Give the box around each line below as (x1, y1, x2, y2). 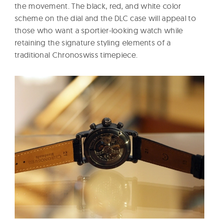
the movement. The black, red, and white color (15, 1, 181, 11)
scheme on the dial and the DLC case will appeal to (15, 13, 196, 23)
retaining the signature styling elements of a (15, 38, 171, 48)
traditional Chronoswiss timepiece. (15, 50, 138, 60)
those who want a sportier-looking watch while (15, 25, 183, 36)
